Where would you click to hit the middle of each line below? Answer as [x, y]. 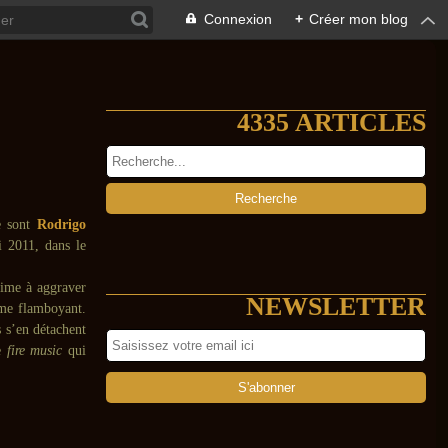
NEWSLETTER [336, 306]
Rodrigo [62, 224]
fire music [34, 350]
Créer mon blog [358, 19]
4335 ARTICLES [331, 122]
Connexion [238, 19]
